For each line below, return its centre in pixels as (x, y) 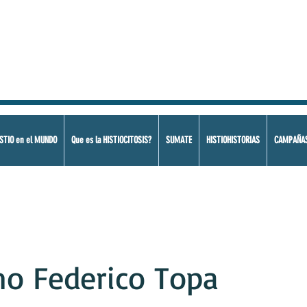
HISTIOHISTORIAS (233, 140)
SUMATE (179, 140)
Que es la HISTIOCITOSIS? (111, 140)
